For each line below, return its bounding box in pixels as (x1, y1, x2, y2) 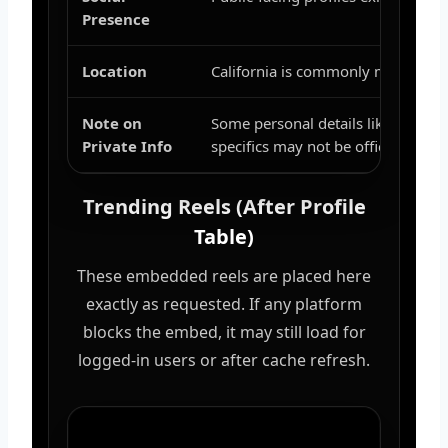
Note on (82, 112, 142, 133)
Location (82, 60, 147, 81)
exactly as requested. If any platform (86, 292, 362, 315)
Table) (194, 222, 254, 250)
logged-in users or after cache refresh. (78, 348, 370, 371)
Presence (82, 8, 150, 29)
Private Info (82, 135, 172, 156)
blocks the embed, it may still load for (82, 320, 366, 343)
